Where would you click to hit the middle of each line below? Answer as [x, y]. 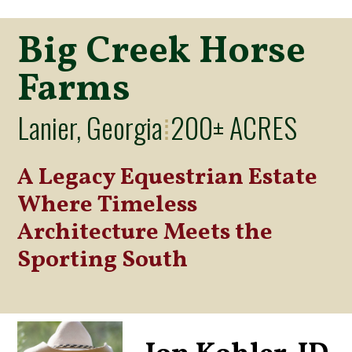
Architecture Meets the [145, 232]
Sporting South [103, 260]
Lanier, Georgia [90, 126]
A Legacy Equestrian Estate [168, 177]
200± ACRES [234, 126]
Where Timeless [108, 205]
